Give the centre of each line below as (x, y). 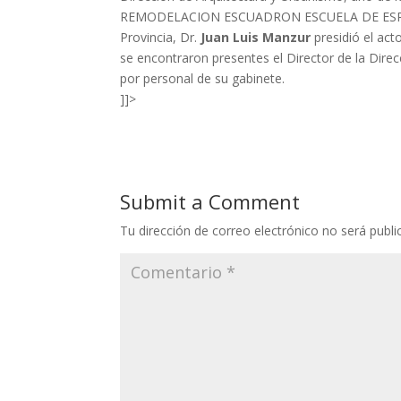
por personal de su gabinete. (203, 78)
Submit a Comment (210, 201)
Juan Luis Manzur (254, 37)
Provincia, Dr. (159, 37)
